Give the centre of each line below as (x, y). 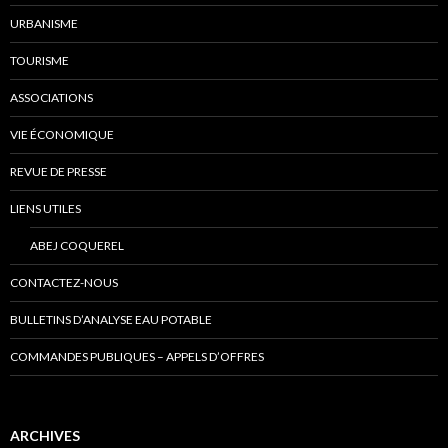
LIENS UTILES (45, 209)
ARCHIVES (45, 436)
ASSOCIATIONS (51, 98)
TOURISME (39, 61)
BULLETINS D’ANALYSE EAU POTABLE (111, 320)
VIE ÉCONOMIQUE (62, 135)
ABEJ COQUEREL (77, 246)
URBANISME (44, 24)
